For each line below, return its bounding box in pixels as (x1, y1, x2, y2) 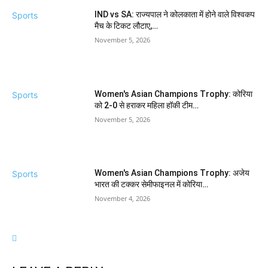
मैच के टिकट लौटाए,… (95, 20, 159, 31)
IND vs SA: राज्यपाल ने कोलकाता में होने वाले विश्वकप (95, 9, 255, 19)
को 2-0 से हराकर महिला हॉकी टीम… (95, 100, 199, 110)
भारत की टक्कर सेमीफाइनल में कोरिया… (95, 179, 209, 190)
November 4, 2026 (95, 194, 151, 203)
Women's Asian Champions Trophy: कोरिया (95, 89, 253, 99)
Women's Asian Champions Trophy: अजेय (95, 168, 250, 178)
